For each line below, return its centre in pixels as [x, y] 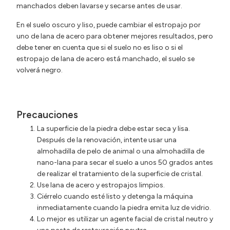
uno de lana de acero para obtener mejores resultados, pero [115, 36]
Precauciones [47, 114]
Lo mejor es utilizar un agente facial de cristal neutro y [125, 219]
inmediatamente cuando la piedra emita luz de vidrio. [124, 207]
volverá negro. [40, 70]
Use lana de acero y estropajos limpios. [101, 185]
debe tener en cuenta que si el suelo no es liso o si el [100, 47]
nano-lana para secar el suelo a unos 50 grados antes [125, 162]
